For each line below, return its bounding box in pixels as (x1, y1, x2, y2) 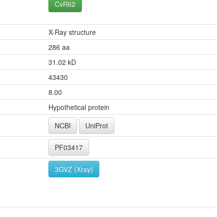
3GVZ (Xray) (55, 164, 93, 174)
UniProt (85, 120, 108, 130)
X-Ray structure (48, 27, 96, 37)
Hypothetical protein (48, 102, 109, 112)
